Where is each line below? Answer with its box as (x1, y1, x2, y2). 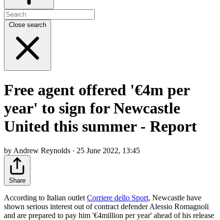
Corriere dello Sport (87, 193, 148, 202)
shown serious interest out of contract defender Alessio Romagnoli (4, 202, 209, 211)
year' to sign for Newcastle (4, 99, 180, 117)
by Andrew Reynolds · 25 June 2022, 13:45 (4, 146, 140, 155)
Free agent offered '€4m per (4, 81, 190, 99)
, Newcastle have (148, 193, 201, 202)
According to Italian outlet (4, 193, 87, 202)
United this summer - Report (4, 117, 197, 136)
